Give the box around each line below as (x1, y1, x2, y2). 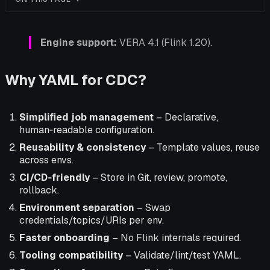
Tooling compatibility (19, 248, 123, 262)
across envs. (19, 153, 74, 166)
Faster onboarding (19, 231, 110, 244)
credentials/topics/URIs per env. (19, 213, 164, 227)
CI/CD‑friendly (19, 171, 90, 184)
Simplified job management (19, 110, 154, 124)
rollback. (19, 183, 59, 196)
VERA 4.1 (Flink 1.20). (117, 36, 212, 49)
